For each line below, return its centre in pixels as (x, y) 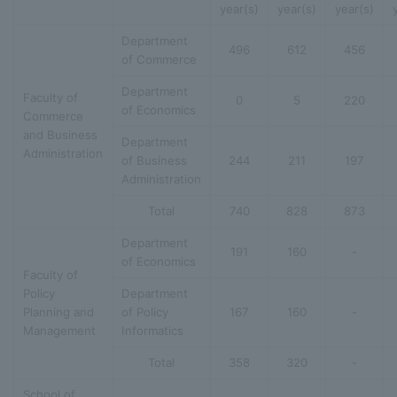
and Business (60, 134)
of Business (154, 160)
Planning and (58, 311)
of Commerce (159, 59)
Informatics (152, 330)
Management (59, 330)
